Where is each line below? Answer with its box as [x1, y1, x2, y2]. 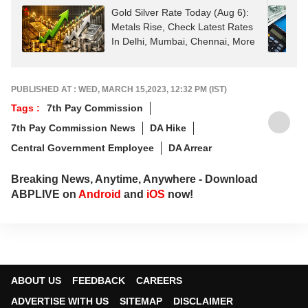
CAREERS [136, 274, 182, 286]
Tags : [11, 102, 40, 113]
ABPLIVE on [11, 188, 78, 200]
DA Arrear [168, 142, 212, 153]
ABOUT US [11, 274, 61, 286]
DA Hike [150, 122, 186, 133]
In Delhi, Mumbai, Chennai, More [111, 36, 255, 47]
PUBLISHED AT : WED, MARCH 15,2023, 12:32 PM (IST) [11, 84, 227, 94]
